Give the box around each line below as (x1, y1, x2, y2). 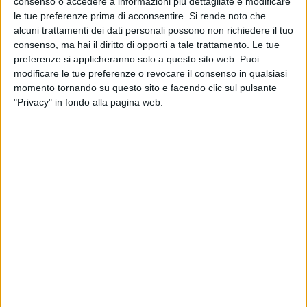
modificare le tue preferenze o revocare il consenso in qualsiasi (14, 67, 287, 79)
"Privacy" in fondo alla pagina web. (14, 96, 163, 108)
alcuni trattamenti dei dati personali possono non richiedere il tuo (14, 24, 293, 36)
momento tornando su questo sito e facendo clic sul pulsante (14, 82, 277, 93)
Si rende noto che (189, 10, 266, 21)
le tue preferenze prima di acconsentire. (14, 10, 186, 21)
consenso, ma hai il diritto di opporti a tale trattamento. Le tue (14, 38, 280, 50)
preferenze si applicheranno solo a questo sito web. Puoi (14, 53, 259, 64)
